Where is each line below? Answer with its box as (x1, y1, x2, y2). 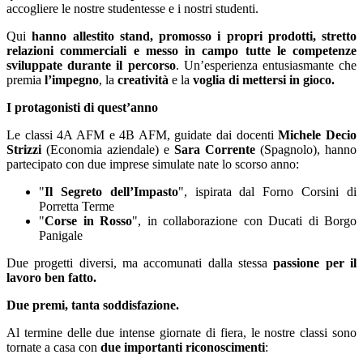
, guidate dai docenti (166, 128, 279, 143)
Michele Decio (278, 128, 357, 143)
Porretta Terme (39, 199, 114, 214)
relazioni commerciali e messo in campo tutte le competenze (6, 44, 357, 58)
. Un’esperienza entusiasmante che (175, 58, 357, 73)
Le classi (6, 128, 58, 143)
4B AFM (119, 128, 167, 143)
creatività (117, 73, 169, 88)
